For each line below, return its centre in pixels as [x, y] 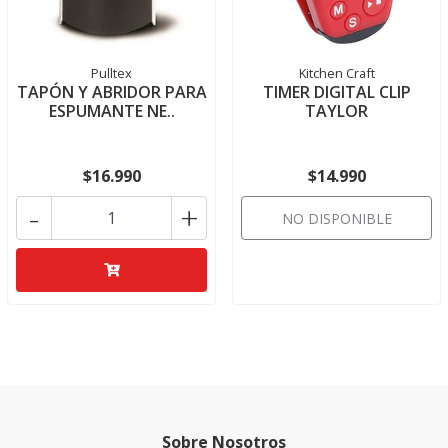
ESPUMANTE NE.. [111, 111]
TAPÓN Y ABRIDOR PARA [111, 92]
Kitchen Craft [336, 73]
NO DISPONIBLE [336, 218]
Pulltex [111, 73]
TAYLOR [336, 111]
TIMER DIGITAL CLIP [336, 92]
